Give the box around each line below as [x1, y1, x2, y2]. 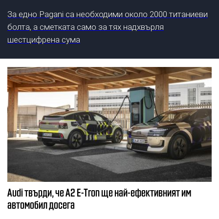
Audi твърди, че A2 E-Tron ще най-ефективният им [7, 186, 191, 198]
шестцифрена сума [7, 35, 80, 45]
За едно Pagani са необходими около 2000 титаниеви [7, 9, 208, 20]
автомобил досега [7, 198, 75, 211]
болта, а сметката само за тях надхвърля [7, 22, 164, 32]
